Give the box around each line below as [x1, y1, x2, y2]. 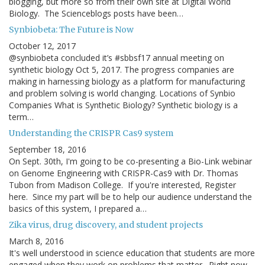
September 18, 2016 [9, 144, 86, 156]
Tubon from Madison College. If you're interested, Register [9, 179, 236, 191]
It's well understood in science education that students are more [9, 247, 255, 259]
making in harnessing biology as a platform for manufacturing [9, 76, 245, 88]
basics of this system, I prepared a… [9, 203, 147, 215]
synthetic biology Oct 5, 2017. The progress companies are [9, 64, 234, 76]
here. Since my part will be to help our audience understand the [9, 191, 252, 203]
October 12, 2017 [9, 40, 76, 52]
